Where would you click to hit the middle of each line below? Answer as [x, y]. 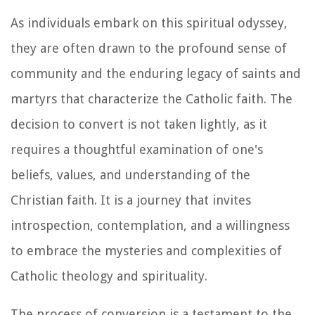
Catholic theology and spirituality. [109, 276]
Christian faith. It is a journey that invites [131, 200]
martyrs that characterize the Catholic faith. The [152, 98]
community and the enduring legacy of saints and [156, 73]
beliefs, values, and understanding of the [130, 174]
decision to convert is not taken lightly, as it [139, 124]
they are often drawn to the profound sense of [149, 48]
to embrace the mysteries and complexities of [146, 250]
